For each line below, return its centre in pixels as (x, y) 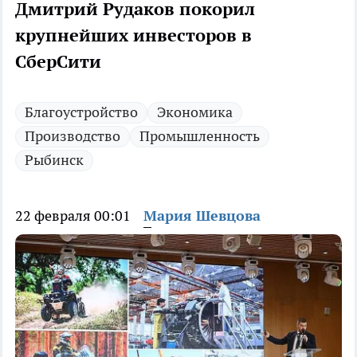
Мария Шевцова (202, 216)
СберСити (58, 62)
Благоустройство (81, 112)
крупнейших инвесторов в (133, 35)
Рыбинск (54, 160)
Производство (73, 136)
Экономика (195, 112)
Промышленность (200, 136)
